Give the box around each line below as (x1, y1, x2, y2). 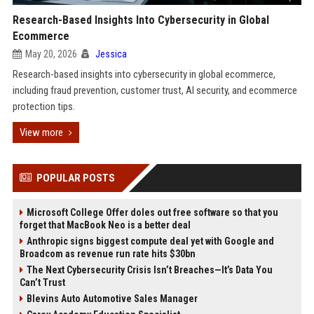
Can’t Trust (19, 277, 65, 288)
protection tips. (12, 100, 75, 113)
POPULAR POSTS (36, 172, 115, 184)
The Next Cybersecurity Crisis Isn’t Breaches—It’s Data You (26, 264, 273, 275)
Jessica (95, 48, 127, 60)
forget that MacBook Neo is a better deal (19, 219, 191, 231)
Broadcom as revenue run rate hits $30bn (19, 248, 196, 259)
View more (19, 126, 63, 139)
